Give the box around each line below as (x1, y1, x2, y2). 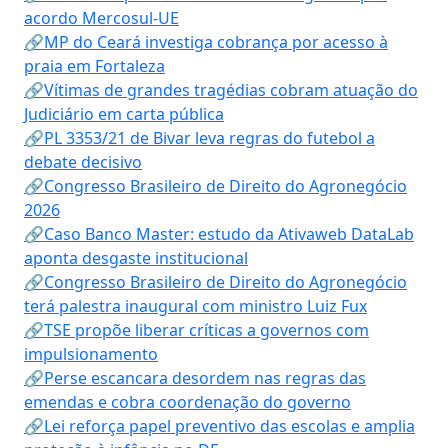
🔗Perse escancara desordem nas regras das (24, 367, 366, 389)
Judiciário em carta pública (24, 103, 224, 125)
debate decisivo (24, 151, 142, 173)
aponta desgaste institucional (24, 247, 248, 269)
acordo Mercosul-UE (24, 7, 179, 29)
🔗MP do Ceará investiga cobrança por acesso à (24, 31, 388, 53)
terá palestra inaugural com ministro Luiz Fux (24, 295, 367, 317)
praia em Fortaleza (24, 55, 165, 77)
